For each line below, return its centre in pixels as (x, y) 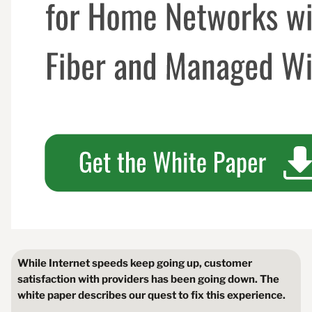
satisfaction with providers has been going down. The (148, 280)
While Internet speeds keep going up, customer (134, 264)
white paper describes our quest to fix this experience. (151, 296)
